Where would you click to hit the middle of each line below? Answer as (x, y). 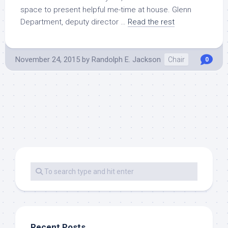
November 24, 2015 (48, 60)
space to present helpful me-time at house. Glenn (106, 10)
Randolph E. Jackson (126, 60)
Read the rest (151, 22)
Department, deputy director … (74, 22)
